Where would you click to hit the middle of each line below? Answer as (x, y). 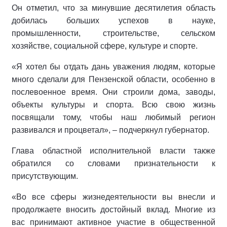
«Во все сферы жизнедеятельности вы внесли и (113, 197)
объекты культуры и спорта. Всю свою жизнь (113, 104)
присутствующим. (45, 176)
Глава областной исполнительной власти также (113, 150)
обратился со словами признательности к (113, 163)
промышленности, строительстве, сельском (113, 33)
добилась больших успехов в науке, (113, 20)
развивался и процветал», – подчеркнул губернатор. (110, 130)
